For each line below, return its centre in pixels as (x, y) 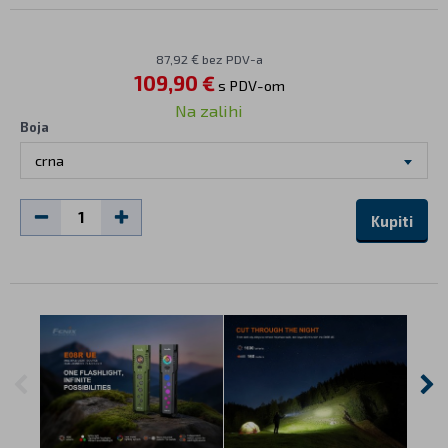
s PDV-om (249, 85)
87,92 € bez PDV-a (209, 59)
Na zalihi (209, 110)
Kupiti (392, 221)
